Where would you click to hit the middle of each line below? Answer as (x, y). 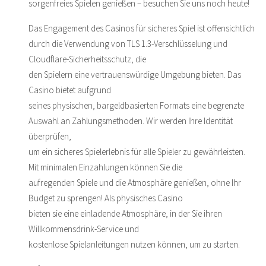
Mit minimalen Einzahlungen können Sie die (105, 167)
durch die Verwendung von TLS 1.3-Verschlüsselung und (128, 43)
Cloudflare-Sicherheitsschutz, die (87, 59)
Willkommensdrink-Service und (84, 229)
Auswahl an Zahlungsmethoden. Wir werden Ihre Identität (131, 121)
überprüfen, (50, 136)
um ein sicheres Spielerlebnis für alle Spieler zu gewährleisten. (137, 151)
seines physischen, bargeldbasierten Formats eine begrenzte (136, 105)
